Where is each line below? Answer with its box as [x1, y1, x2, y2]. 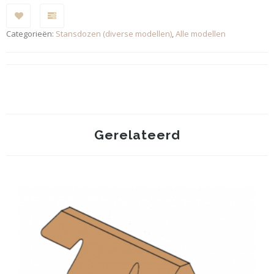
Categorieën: [6, 28, 56, 40]
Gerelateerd [94, 127, 180, 143]
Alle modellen [176, 28, 226, 40]
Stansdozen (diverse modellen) [56, 28, 172, 40]
